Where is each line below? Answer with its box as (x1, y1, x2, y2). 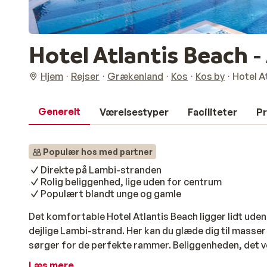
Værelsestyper (100, 106, 169, 118)
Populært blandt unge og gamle (41, 188, 181, 200)
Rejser (71, 70, 100, 82)
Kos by (195, 70, 225, 82)
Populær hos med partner (43, 147, 153, 157)
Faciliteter (188, 106, 237, 118)
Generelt (38, 105, 80, 117)
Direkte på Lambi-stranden (41, 164, 162, 176)
